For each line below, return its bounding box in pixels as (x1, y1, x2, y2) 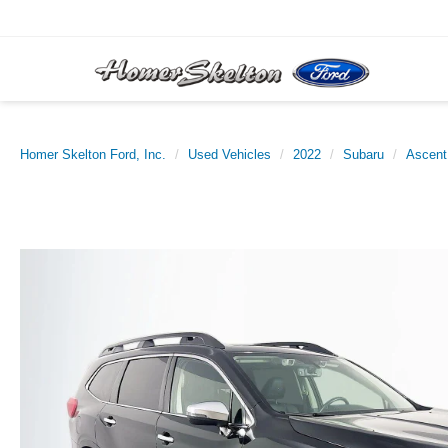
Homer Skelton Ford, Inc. (20, 147, 166, 162)
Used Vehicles (188, 147, 271, 162)
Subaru (343, 147, 384, 162)
